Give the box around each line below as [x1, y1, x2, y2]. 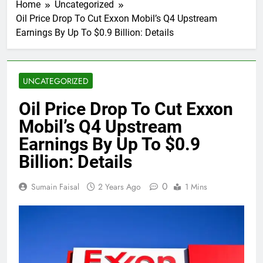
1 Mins [185, 180, 207, 193]
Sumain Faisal [31, 180, 79, 193]
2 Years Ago [98, 180, 141, 193]
